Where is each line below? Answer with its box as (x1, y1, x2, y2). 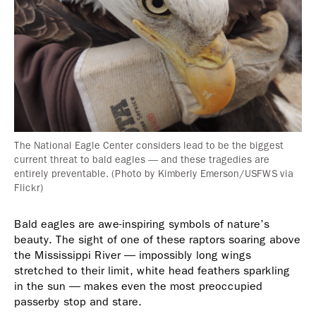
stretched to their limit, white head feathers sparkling (14, 264, 290, 277)
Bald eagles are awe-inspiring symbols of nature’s (14, 217, 269, 231)
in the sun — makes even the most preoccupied (14, 279, 262, 293)
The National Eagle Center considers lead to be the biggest (14, 140, 284, 152)
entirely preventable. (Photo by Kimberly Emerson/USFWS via (14, 168, 293, 180)
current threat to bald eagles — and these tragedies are (14, 154, 269, 166)
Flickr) (14, 182, 44, 194)
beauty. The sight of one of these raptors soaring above (14, 233, 300, 246)
